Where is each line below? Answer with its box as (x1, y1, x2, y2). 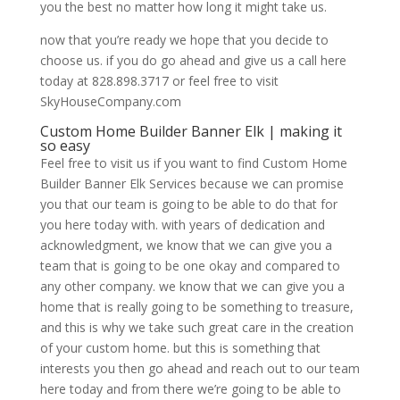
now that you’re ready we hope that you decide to (39, 31, 329, 49)
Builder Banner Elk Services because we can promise (39, 175, 344, 193)
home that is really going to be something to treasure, (39, 298, 354, 316)
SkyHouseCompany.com (39, 93, 181, 111)
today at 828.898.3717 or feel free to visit (39, 72, 279, 90)
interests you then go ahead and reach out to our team (39, 360, 360, 378)
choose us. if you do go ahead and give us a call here (39, 52, 346, 70)
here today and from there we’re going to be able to (39, 380, 341, 398)
